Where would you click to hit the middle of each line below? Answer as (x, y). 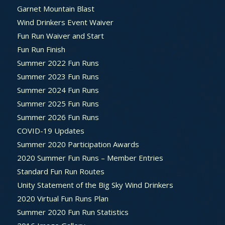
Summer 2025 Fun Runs (58, 103)
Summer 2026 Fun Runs (58, 117)
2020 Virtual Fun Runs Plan (63, 198)
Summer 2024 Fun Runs (58, 90)
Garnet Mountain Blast (55, 8)
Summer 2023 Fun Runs (58, 76)
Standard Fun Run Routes (61, 171)
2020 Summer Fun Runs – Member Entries (90, 157)
